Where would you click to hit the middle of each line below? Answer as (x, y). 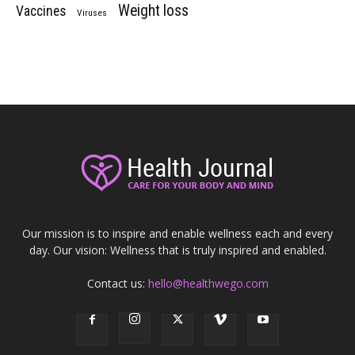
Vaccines (41, 11)
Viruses (92, 13)
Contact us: (117, 283)
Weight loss (153, 11)
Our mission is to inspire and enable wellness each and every (177, 233)
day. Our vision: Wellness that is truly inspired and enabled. (177, 250)
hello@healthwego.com (208, 283)
